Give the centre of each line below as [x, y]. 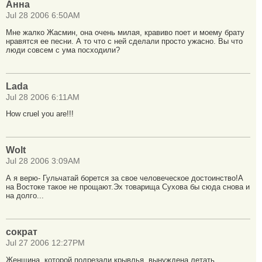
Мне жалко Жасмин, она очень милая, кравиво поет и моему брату [125, 32]
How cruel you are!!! [40, 114]
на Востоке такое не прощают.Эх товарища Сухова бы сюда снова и [128, 187]
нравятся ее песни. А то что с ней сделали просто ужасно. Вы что [124, 41]
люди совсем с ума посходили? [63, 50]
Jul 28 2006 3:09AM [43, 161]
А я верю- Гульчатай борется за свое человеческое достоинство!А [125, 178]
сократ [22, 232]
